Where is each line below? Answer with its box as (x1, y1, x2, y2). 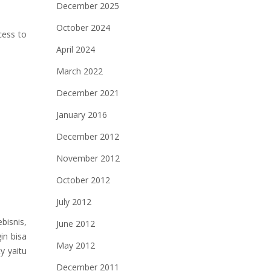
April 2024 (56, 44, 95, 55)
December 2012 (56, 131, 119, 142)
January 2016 (56, 109, 107, 120)
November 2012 (56, 152, 120, 164)
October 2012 (56, 174, 110, 186)
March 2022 (56, 65, 103, 77)
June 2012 (56, 218, 95, 229)
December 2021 (56, 87, 119, 99)
